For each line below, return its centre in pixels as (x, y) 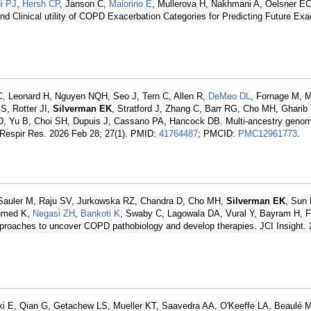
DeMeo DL (229, 96)
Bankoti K (100, 213)
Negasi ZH (54, 213)
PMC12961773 (268, 134)
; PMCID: (218, 134)
